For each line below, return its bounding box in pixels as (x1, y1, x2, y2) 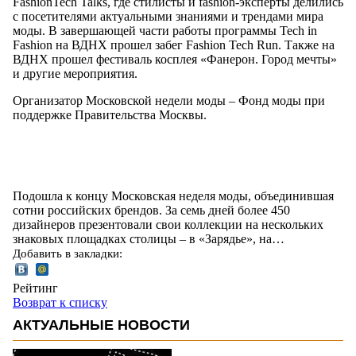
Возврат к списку (13, 295, 107, 309)
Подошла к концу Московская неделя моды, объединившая (13, 188, 334, 203)
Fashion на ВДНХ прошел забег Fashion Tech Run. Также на (13, 37, 335, 52)
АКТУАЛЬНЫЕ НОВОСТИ (13, 316, 190, 333)
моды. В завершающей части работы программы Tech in (13, 23, 317, 37)
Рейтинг (13, 281, 58, 295)
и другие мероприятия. (13, 66, 141, 80)
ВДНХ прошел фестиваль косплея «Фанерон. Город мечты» (13, 52, 337, 66)
